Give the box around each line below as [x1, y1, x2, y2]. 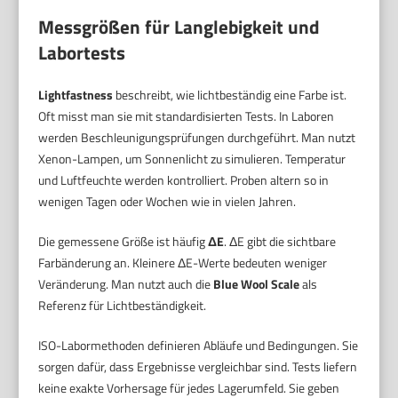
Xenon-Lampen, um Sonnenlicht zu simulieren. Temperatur [38, 149, 346, 169]
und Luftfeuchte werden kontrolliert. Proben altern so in [38, 171, 330, 190]
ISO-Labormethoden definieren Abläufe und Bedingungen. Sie [38, 336, 359, 355]
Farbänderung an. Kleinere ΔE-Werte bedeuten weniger [38, 253, 328, 273]
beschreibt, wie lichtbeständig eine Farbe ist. [113, 85, 347, 105]
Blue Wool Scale [213, 275, 300, 294]
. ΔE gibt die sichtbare [224, 232, 337, 251]
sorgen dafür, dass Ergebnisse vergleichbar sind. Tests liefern [38, 357, 358, 377]
